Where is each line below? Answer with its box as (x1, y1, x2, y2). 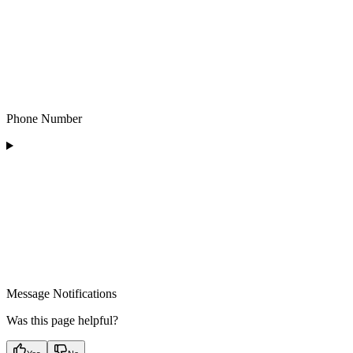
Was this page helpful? (6, 314, 118, 328)
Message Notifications (6, 287, 117, 301)
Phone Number (6, 112, 82, 126)
